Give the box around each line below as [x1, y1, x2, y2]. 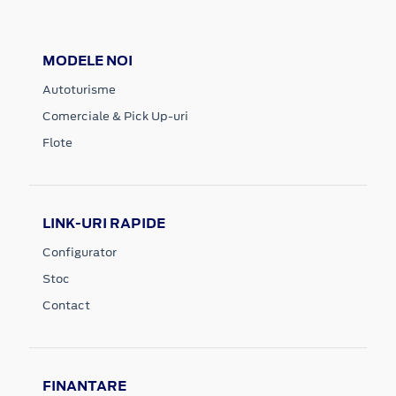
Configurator [42, 243, 117, 261]
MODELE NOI [42, 50, 133, 70]
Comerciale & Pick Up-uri [42, 107, 188, 125]
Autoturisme [42, 80, 116, 98]
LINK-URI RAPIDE [42, 213, 165, 232]
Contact [42, 296, 90, 314]
